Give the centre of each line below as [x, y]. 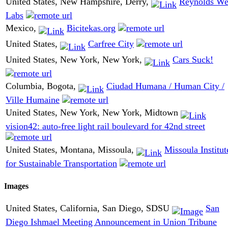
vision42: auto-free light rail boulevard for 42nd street [105, 126]
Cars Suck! [193, 60]
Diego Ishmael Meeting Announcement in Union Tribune [111, 222]
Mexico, [22, 28]
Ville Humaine [33, 99]
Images [16, 186]
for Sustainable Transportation [61, 163]
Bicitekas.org [91, 28]
